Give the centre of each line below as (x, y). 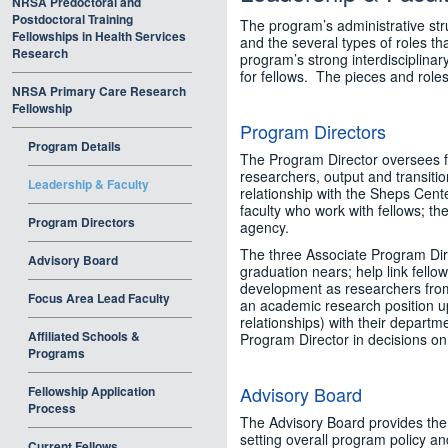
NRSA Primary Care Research (99, 91)
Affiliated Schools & (84, 336)
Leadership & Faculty (88, 184)
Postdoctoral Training (72, 19)
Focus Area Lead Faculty (99, 298)
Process (52, 408)
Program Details (74, 146)
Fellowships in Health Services (99, 36)
